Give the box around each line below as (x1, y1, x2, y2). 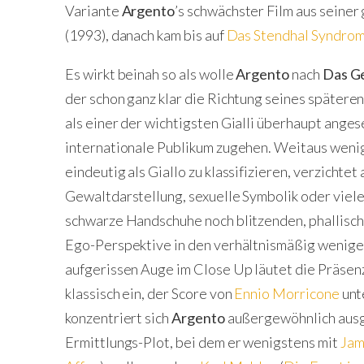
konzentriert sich (65, 308, 172, 327)
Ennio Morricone (234, 284, 342, 302)
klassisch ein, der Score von (65, 284, 235, 302)
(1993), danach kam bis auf (65, 25, 227, 44)
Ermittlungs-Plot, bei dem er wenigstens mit (65, 332, 340, 351)
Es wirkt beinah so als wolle (65, 64, 236, 83)
